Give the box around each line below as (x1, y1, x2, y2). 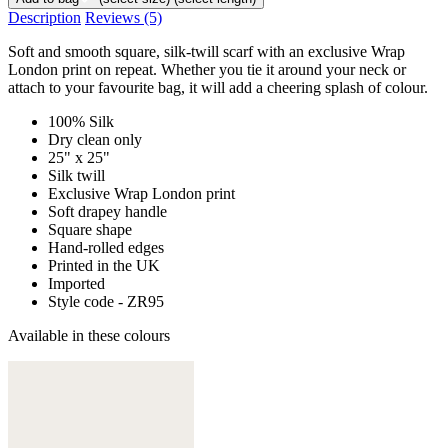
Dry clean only (48, 130, 142, 148)
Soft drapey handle (48, 202, 167, 220)
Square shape (48, 220, 132, 238)
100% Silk (48, 112, 114, 130)
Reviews (85, 8, 144, 26)
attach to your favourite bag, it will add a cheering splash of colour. (8, 78, 428, 96)
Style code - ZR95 (48, 292, 164, 310)
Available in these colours (8, 326, 170, 344)
